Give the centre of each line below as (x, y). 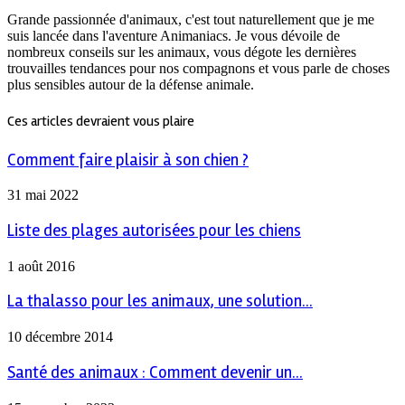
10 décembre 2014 (60, 337)
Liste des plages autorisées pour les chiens (154, 231)
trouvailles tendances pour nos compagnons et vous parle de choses (198, 69)
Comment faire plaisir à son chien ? (128, 160)
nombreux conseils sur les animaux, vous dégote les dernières (182, 52)
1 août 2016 (41, 266)
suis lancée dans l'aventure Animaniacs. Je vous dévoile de (174, 36)
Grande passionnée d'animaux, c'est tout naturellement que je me (191, 20)
